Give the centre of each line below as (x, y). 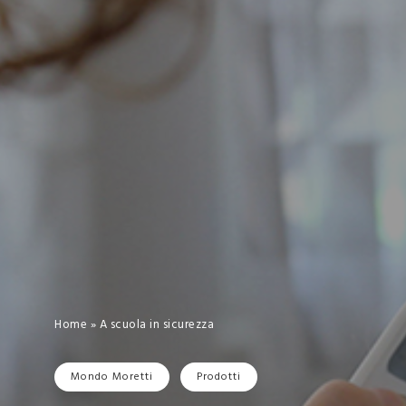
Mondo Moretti (112, 377)
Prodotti (219, 377)
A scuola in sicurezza (156, 325)
